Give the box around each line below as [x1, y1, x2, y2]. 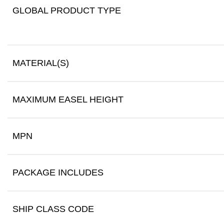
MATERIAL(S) [12, 58, 69, 68]
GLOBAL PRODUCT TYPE [12, 5, 121, 15]
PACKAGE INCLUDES [12, 167, 103, 177]
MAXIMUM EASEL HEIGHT [12, 94, 123, 104]
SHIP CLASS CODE [12, 204, 94, 214]
